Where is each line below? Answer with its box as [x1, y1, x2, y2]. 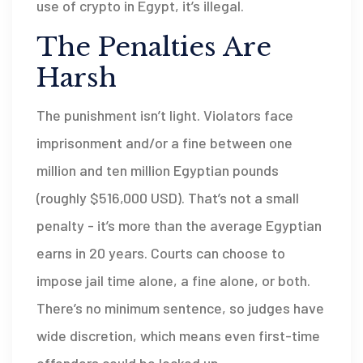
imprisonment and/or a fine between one [36, 134, 293, 152]
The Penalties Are [36, 31, 271, 64]
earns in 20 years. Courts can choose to [36, 244, 285, 263]
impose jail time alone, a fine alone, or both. [36, 271, 310, 290]
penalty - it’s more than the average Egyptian [36, 216, 322, 235]
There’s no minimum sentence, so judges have [36, 299, 324, 318]
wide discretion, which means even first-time [36, 327, 320, 345]
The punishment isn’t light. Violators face [36, 106, 293, 125]
